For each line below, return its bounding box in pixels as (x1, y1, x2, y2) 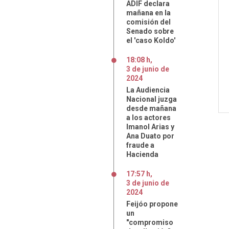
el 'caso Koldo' (126, 36, 175, 44)
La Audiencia (126, 86, 170, 94)
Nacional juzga (126, 95, 177, 103)
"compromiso (126, 218, 173, 226)
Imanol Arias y (126, 123, 174, 131)
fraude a (126, 141, 154, 149)
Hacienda (126, 150, 158, 158)
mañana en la (126, 9, 171, 17)
